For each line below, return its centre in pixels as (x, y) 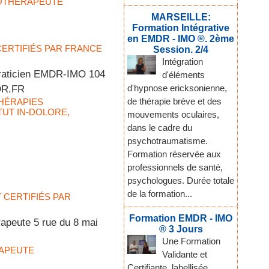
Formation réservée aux (174, 154)
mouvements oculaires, (173, 115)
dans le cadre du (160, 128)
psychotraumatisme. (168, 141)
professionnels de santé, (175, 168)
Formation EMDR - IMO (181, 219)
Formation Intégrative (181, 28)
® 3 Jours (181, 229)
